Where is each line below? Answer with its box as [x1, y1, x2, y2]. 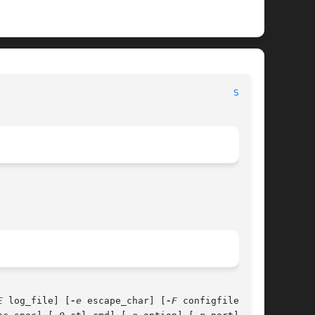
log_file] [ [3, 295, 70, 307]
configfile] [177, 295, 245, 307]
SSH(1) [233, 87, 267, 98]
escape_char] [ [82, 295, 166, 307]
